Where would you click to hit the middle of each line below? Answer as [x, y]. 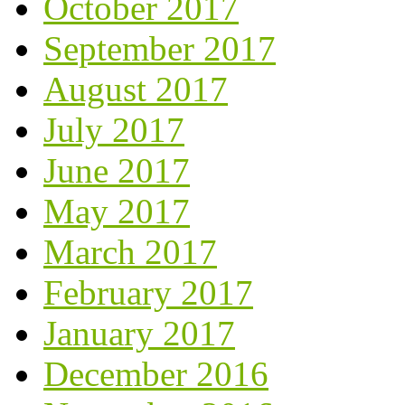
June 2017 [117, 170]
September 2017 [160, 48]
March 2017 [130, 251]
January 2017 [139, 333]
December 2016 [156, 373]
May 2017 [117, 211]
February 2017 [148, 292]
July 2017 [114, 129]
